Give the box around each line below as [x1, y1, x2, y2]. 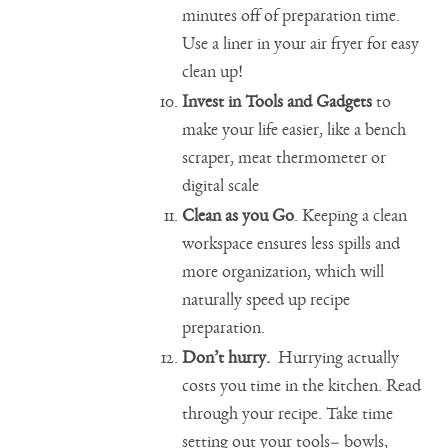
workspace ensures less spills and [182, 234, 401, 253]
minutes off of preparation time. [182, 6, 401, 25]
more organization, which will [182, 262, 385, 281]
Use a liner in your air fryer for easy [182, 34, 420, 53]
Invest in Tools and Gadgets [182, 92, 373, 111]
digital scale [182, 176, 260, 195]
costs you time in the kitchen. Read [182, 376, 422, 395]
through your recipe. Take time [182, 404, 394, 423]
